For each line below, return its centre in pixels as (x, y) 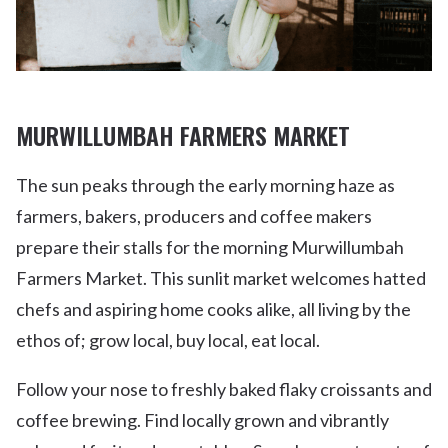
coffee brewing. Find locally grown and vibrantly (202, 419)
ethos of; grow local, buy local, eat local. (168, 339)
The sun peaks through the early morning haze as (205, 184)
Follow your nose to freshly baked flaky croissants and (224, 388)
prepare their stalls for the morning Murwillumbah (210, 246)
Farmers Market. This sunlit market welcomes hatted (221, 277)
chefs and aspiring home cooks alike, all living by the (213, 308)
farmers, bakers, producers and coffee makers (194, 215)
